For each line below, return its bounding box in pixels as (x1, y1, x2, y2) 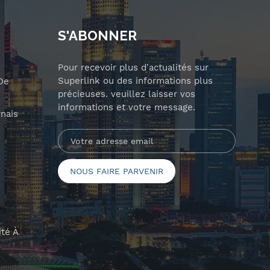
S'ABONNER (57, 28, 137, 44)
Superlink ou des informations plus (57, 75, 213, 87)
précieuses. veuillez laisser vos (57, 89, 195, 100)
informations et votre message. (57, 102, 195, 113)
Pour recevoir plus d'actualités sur (57, 62, 209, 74)
